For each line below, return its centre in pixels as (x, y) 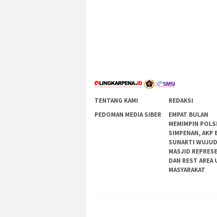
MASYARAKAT (187, 170)
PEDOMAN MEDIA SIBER (128, 115)
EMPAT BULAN (189, 115)
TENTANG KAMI (116, 101)
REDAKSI (181, 101)
